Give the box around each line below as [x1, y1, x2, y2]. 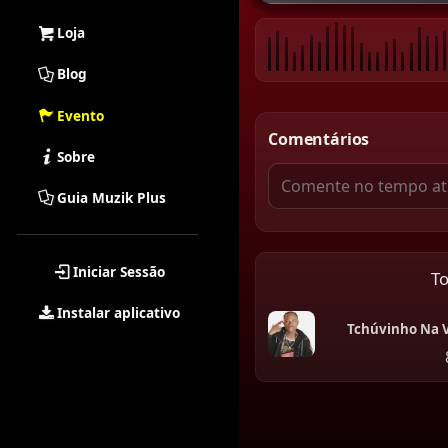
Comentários [268, 128, 370, 150]
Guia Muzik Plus [57, 187, 167, 207]
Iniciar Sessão [72, 261, 165, 281]
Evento [57, 105, 105, 125]
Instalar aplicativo [57, 303, 181, 323]
